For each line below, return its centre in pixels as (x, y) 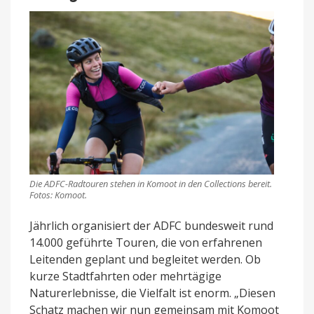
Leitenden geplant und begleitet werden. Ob (145, 259)
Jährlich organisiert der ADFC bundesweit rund (151, 225)
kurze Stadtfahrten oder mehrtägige (125, 276)
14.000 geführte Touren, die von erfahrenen (146, 242)
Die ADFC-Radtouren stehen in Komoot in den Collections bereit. (151, 183)
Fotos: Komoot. (58, 194)
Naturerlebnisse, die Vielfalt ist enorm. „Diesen (152, 293)
